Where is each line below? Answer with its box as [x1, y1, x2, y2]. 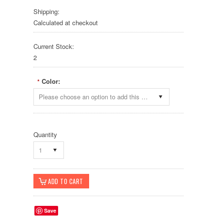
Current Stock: [33, 42, 74, 51]
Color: [42, 77, 60, 86]
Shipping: [33, 7, 60, 16]
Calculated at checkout [33, 18, 98, 27]
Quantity [33, 130, 57, 139]
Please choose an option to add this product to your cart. [141, 92, 148, 101]
